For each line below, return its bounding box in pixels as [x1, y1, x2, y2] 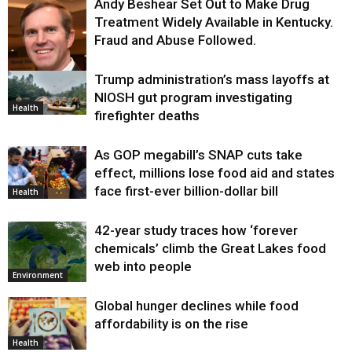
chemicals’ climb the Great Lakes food [94, 240, 326, 256]
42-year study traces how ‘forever [94, 222, 298, 238]
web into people [94, 258, 192, 274]
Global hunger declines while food [94, 297, 299, 313]
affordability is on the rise [94, 315, 248, 332]
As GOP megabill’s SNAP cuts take [94, 146, 302, 163]
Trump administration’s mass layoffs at [94, 71, 329, 87]
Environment [13, 269, 63, 280]
